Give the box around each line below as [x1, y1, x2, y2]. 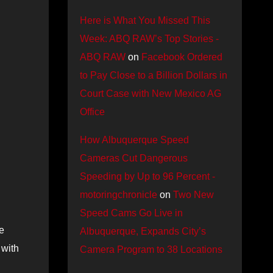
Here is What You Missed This [79, 15, 210, 26]
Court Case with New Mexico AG [79, 88, 221, 99]
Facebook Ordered [141, 52, 222, 62]
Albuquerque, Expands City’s [79, 226, 206, 236]
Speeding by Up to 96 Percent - [79, 171, 215, 182]
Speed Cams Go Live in [79, 208, 183, 218]
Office [79, 107, 105, 117]
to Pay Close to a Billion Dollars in [79, 70, 227, 80]
